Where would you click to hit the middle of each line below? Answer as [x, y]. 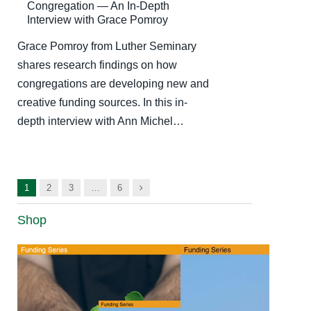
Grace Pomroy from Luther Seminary [107, 47]
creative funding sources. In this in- [102, 103]
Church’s [135, 272]
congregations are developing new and [113, 84]
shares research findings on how [97, 65]
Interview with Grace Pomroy [98, 20]
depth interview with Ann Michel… [101, 121]
